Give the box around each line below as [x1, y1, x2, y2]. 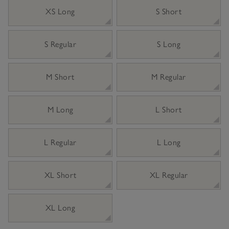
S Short [155, 6, 182, 16]
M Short [46, 72, 75, 82]
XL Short [44, 170, 77, 180]
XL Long [45, 202, 76, 213]
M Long [47, 104, 74, 114]
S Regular [44, 39, 77, 49]
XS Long [45, 6, 75, 16]
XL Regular [149, 170, 188, 180]
